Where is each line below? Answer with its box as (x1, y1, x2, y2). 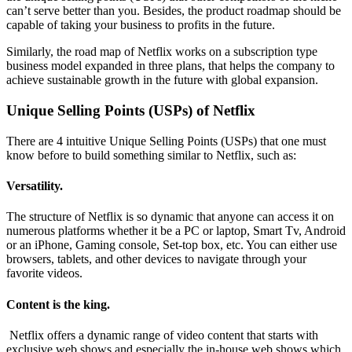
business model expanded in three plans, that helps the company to (6, 59, 335, 73)
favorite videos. (6, 266, 82, 280)
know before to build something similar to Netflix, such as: (6, 148, 296, 162)
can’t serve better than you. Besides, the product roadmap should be (6, 4, 341, 18)
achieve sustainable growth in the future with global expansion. (6, 73, 318, 87)
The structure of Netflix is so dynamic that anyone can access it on (6, 210, 334, 224)
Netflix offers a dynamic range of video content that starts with (6, 328, 318, 342)
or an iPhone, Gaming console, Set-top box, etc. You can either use (6, 238, 337, 252)
